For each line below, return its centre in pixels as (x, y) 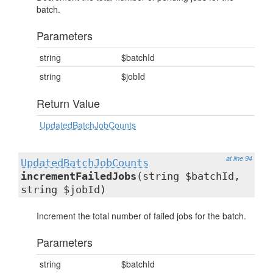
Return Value (68, 103)
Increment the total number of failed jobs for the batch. (141, 216)
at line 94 (239, 158)
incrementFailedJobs (79, 176)
